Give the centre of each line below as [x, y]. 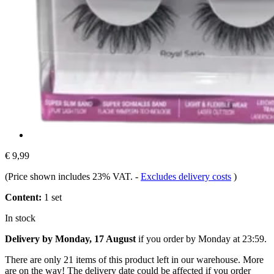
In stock [20, 218]
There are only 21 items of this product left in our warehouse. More [134, 259]
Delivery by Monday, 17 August [70, 239]
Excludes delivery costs [186, 176]
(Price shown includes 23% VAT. [70, 176]
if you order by [167, 239]
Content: [23, 197]
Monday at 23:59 [231, 239]
